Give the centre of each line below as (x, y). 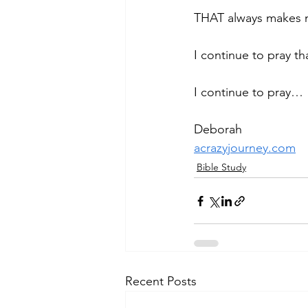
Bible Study (221, 167)
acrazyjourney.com (245, 148)
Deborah (218, 129)
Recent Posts (161, 281)
